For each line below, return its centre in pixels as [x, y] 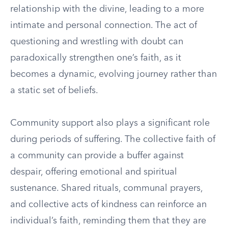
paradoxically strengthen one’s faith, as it [96, 58]
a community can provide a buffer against [97, 156]
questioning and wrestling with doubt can [97, 42]
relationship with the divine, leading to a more [107, 9]
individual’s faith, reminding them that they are [108, 221]
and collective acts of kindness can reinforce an [108, 205]
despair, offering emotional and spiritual [94, 172]
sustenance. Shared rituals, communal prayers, [106, 188]
